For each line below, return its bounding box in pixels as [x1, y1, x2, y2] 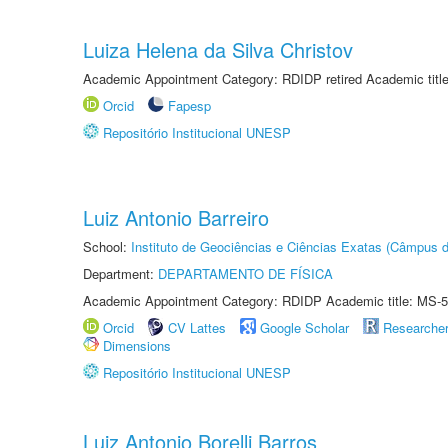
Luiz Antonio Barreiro [83, 203, 269, 232]
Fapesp [168, 96, 211, 115]
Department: [83, 264, 158, 283]
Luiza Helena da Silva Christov [83, 35, 353, 64]
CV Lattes [168, 318, 226, 337]
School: [83, 237, 131, 256]
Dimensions [103, 336, 171, 355]
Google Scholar [260, 318, 349, 337]
